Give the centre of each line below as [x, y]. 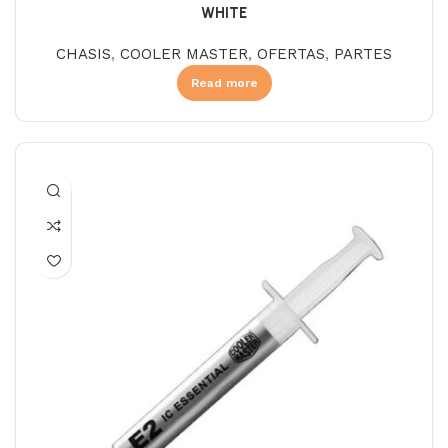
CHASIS [83, 54]
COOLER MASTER [184, 54]
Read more [224, 83]
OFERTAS [291, 54]
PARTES [363, 54]
